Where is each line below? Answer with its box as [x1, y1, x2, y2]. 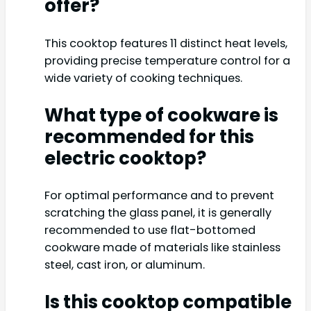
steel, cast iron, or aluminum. [44, 257, 205, 274]
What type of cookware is [44, 102, 278, 128]
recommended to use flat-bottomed [44, 222, 255, 239]
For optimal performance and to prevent [44, 187, 274, 204]
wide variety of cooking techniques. [44, 69, 242, 86]
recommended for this [44, 124, 254, 149]
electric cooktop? [44, 145, 206, 171]
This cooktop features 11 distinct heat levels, [44, 35, 287, 51]
